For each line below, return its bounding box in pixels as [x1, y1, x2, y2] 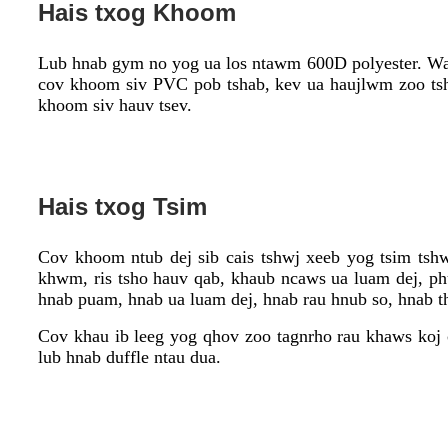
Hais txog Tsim [38, 192, 207, 220]
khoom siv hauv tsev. [38, 94, 192, 115]
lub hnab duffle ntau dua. [38, 346, 221, 367]
